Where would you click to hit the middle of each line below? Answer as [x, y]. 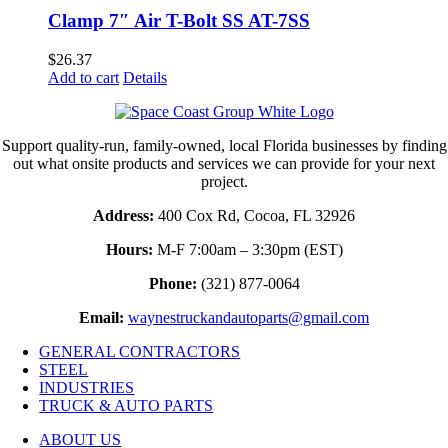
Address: [123, 216]
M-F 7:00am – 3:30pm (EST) [247, 250]
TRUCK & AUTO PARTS [126, 406]
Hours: [129, 250]
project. [224, 182]
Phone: [172, 284]
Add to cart [83, 78]
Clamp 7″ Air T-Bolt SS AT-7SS [179, 21]
